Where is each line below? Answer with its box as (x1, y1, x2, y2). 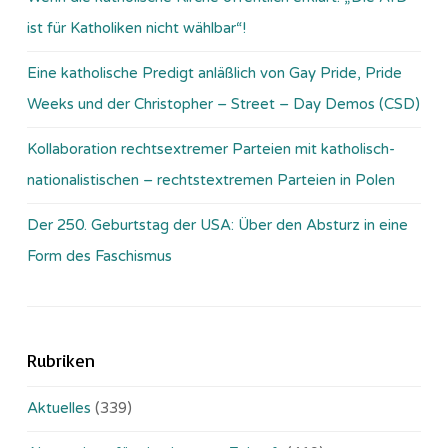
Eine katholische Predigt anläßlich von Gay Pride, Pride (27, 63, 402, 82)
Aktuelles (27, 398, 91, 417)
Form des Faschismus (27, 246, 172, 265)
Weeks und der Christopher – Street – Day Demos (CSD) (27, 94, 420, 113)
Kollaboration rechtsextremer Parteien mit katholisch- (27, 139, 395, 158)
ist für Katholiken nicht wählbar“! (27, 18, 246, 37)
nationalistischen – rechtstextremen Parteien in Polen (27, 170, 395, 189)
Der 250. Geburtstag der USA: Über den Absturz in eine (27, 215, 408, 234)
